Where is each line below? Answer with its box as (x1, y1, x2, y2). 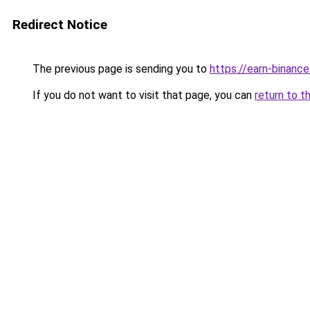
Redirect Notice (12, 17, 107, 33)
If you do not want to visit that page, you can (30, 89, 255, 102)
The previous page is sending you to (30, 62, 210, 75)
